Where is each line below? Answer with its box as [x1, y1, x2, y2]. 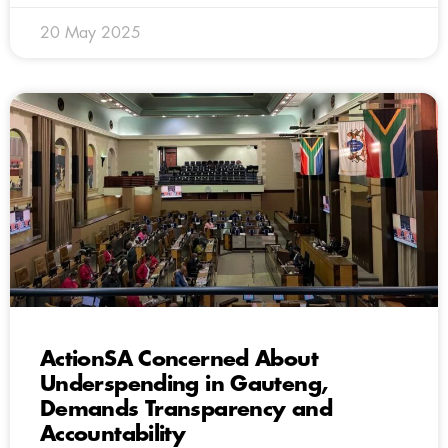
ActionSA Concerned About [40, 348, 318, 370]
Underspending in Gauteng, [40, 373, 328, 395]
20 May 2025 [40, 24, 141, 41]
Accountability [40, 423, 186, 445]
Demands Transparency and [40, 398, 332, 420]
